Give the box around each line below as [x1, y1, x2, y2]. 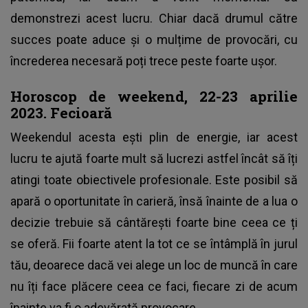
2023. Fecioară [10, 102, 112, 122]
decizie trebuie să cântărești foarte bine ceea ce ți [10, 214, 298, 230]
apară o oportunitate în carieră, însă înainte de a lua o [10, 193, 298, 208]
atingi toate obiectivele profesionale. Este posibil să [10, 172, 298, 187]
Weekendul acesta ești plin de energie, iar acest [10, 129, 298, 144]
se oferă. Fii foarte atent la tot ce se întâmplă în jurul [10, 236, 298, 251]
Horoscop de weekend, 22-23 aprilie [10, 86, 298, 106]
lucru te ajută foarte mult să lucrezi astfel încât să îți [10, 151, 298, 166]
